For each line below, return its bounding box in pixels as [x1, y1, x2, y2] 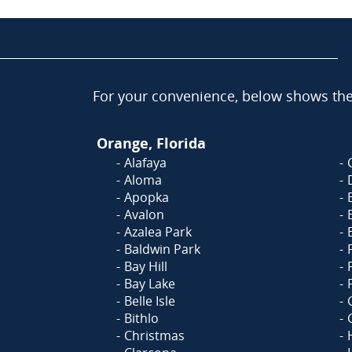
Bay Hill [124, 258, 167, 275]
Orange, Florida [97, 134, 206, 152]
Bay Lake [124, 275, 175, 292]
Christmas [124, 327, 185, 344]
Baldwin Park [124, 240, 200, 258]
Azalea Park [124, 223, 192, 240]
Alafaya [124, 154, 167, 171]
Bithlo [124, 310, 159, 327]
